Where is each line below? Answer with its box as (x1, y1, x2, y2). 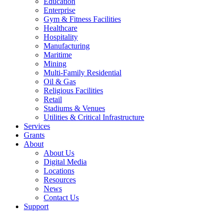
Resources (44, 175, 76, 184)
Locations (44, 166, 74, 175)
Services (24, 122, 50, 130)
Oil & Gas (44, 77, 76, 86)
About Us (44, 149, 74, 157)
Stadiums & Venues (44, 104, 105, 112)
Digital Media (44, 158, 87, 166)
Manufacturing (44, 42, 90, 50)
